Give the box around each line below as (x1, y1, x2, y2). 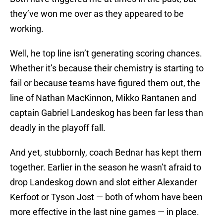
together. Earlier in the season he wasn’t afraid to (10, 162, 201, 173)
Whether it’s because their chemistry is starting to (10, 63, 204, 74)
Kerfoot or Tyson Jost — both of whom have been (10, 192, 203, 203)
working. (10, 23, 44, 34)
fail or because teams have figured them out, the (10, 78, 200, 89)
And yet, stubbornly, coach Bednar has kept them (10, 147, 202, 158)
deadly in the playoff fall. (10, 122, 106, 133)
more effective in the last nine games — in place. (10, 207, 199, 218)
